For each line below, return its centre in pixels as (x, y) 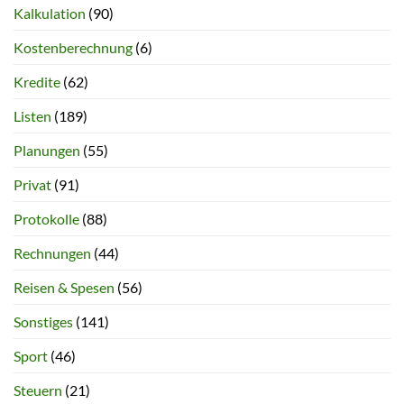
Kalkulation (50, 14)
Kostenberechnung (73, 48)
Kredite (37, 82)
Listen (32, 116)
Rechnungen (52, 253)
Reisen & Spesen (64, 288)
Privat (32, 185)
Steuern (38, 390)
